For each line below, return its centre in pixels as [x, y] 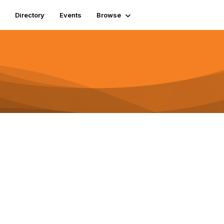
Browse [108, 15]
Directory [29, 15]
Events [70, 15]
